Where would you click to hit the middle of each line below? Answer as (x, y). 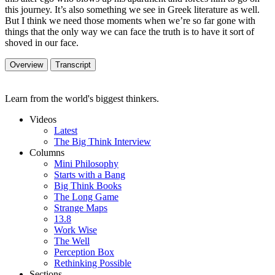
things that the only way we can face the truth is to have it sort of (130, 31)
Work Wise (76, 230)
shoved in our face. (42, 42)
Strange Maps (81, 207)
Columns (47, 152)
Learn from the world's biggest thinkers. (82, 98)
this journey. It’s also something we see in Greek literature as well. (132, 9)
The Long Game (86, 196)
